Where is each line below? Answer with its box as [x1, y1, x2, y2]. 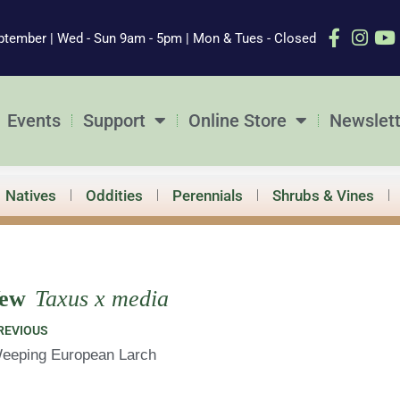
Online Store [188, 110, 287, 132]
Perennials [171, 186, 243, 204]
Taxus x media [35, 285, 170, 312]
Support [83, 110, 146, 132]
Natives [4, 186, 56, 204]
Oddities [85, 186, 143, 204]
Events [7, 110, 62, 132]
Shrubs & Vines [271, 186, 374, 204]
